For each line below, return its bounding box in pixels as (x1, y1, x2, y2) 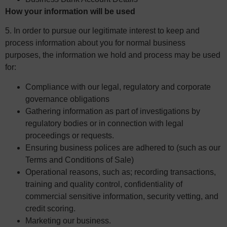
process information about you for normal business (5, 39, 185, 48)
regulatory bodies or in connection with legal (25, 119, 183, 128)
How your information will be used (5, 7, 135, 16)
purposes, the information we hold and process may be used (5, 51, 220, 60)
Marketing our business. (25, 216, 111, 225)
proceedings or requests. (25, 131, 114, 140)
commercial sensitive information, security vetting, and (25, 192, 218, 201)
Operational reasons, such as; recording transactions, (25, 167, 216, 176)
